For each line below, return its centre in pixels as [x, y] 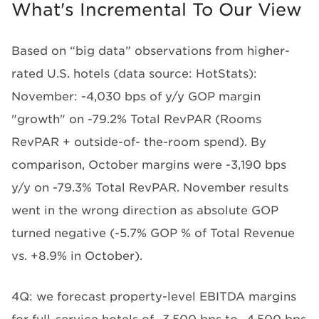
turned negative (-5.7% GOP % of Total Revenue [153, 233]
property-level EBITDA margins [203, 297]
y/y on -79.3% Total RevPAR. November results [150, 188]
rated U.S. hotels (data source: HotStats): [134, 74]
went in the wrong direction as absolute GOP [145, 210]
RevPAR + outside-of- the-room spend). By [139, 142]
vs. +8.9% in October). [77, 256]
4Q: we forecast [61, 297]
